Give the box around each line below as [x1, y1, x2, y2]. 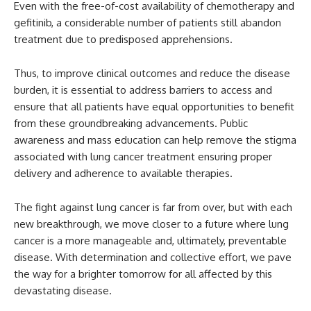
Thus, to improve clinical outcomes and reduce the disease [14, 67, 290, 81]
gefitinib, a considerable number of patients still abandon [14, 16, 281, 30]
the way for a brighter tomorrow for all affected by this [14, 267, 272, 281]
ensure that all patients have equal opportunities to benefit [14, 100, 294, 114]
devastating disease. [14, 284, 112, 298]
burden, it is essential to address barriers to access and [14, 83, 272, 97]
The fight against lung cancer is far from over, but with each [14, 201, 292, 215]
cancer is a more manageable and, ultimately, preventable [14, 234, 287, 248]
